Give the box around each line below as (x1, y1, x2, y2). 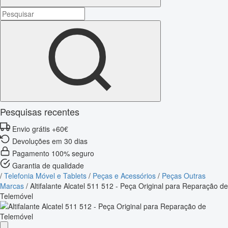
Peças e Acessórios (93, 170, 156, 181)
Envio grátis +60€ (12, 123, 68, 134)
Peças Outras (162, 170, 206, 181)
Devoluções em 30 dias (12, 135, 88, 146)
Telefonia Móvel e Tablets (4, 170, 87, 181)
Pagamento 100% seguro (12, 148, 94, 158)
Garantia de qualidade (12, 160, 84, 170)
